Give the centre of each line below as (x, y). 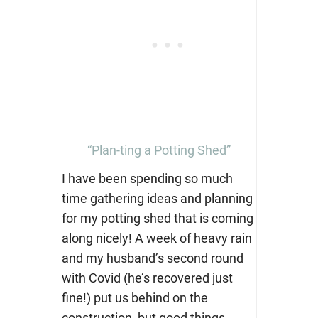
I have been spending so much (147, 179)
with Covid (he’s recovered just (147, 278)
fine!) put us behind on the (135, 298)
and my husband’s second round (152, 258)
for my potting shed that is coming (157, 219)
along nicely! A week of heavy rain (157, 238)
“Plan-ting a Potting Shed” (159, 150)
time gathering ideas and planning (157, 199)
